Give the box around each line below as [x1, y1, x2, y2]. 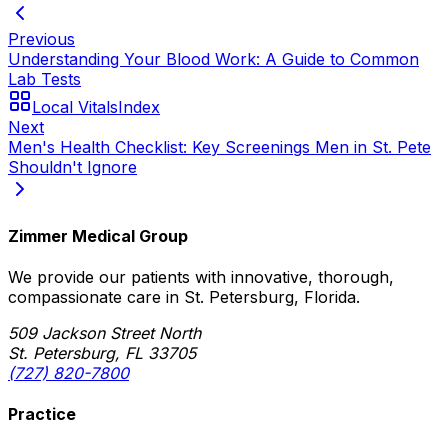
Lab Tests [8, 68, 81, 89]
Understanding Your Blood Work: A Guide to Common [8, 48, 419, 69]
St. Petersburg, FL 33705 [8, 343, 196, 364]
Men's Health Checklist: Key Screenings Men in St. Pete [8, 136, 431, 157]
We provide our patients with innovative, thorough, [8, 267, 394, 288]
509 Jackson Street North [8, 323, 201, 344]
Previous [8, 28, 75, 49]
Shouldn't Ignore [8, 156, 137, 177]
